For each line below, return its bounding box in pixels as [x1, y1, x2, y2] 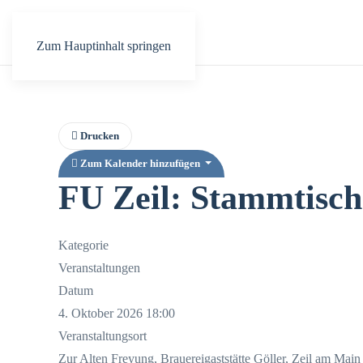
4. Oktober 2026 [58, 306, 143, 320]
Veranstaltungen [58, 261, 140, 275]
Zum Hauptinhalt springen [36, 39, 171, 53]
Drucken [78, 130, 119, 142]
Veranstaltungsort [58, 329, 147, 343]
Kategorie [58, 238, 109, 252]
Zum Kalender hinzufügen [78, 157, 203, 169]
